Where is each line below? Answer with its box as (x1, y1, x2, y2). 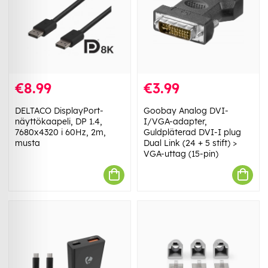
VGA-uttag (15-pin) (144, 148, 218, 159)
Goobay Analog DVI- (144, 105, 229, 116)
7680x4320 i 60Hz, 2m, (15, 126, 106, 138)
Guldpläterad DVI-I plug (144, 126, 241, 138)
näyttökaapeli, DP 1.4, (15, 115, 102, 127)
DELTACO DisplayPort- (15, 105, 103, 116)
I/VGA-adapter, (144, 115, 207, 127)
